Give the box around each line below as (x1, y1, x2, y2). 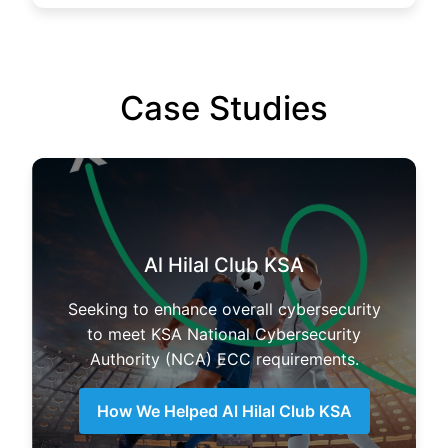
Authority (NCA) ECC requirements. (89, 348, 359, 369)
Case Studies (120, 88, 328, 128)
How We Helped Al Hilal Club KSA (96, 400, 352, 421)
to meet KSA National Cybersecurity (87, 323, 361, 344)
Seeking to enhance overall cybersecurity (67, 298, 381, 319)
